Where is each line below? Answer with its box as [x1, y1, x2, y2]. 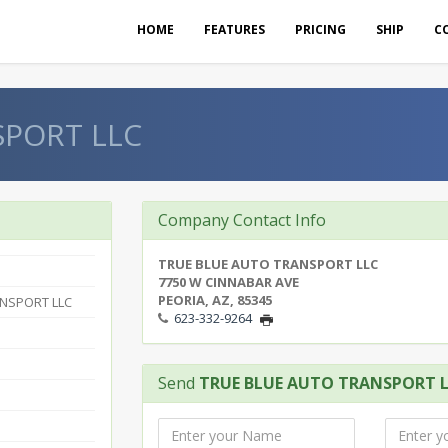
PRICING [295, 21, 346, 38]
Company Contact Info [157, 209, 326, 231]
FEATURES [204, 21, 265, 38]
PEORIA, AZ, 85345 [157, 291, 272, 309]
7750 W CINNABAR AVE [157, 273, 299, 291]
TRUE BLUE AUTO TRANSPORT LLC [157, 255, 378, 273]
